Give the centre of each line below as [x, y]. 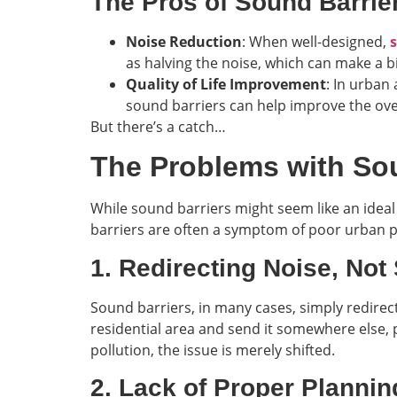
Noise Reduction [184, 41]
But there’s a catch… [158, 126]
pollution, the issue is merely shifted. [213, 350]
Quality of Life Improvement [226, 84]
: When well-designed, [316, 41]
